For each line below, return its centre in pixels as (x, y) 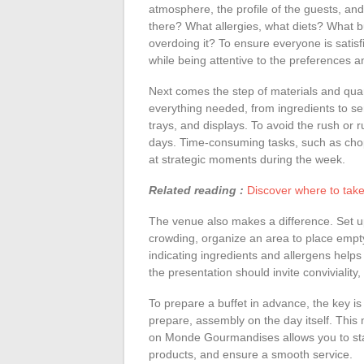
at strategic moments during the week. (247, 159)
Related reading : (196, 190)
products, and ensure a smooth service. (251, 354)
